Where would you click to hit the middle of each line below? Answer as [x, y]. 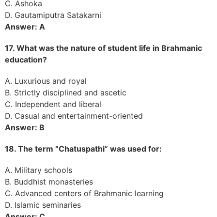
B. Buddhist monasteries [49, 181]
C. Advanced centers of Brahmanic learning [84, 193]
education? [26, 59]
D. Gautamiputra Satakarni [53, 15]
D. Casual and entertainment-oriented [74, 116]
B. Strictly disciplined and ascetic [66, 92]
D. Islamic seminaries [43, 205]
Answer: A [25, 26]
